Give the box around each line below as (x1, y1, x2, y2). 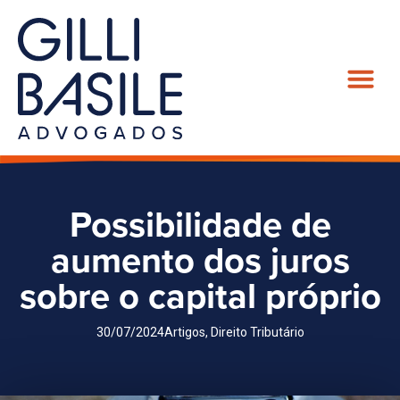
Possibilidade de (69, 203, 331, 246)
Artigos (163, 324, 205, 339)
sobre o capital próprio (19, 274, 381, 318)
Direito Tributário (210, 324, 304, 339)
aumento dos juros (50, 238, 350, 282)
